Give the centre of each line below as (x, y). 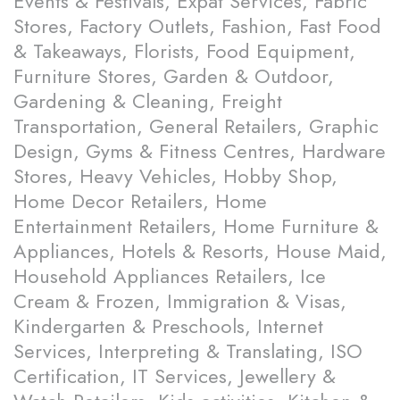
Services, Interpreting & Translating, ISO (188, 351)
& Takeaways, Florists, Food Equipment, (184, 51)
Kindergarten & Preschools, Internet (168, 326)
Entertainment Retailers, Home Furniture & (196, 226)
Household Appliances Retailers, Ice (170, 276)
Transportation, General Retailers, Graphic (196, 126)
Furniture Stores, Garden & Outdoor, (174, 76)
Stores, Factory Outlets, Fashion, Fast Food (197, 26)
